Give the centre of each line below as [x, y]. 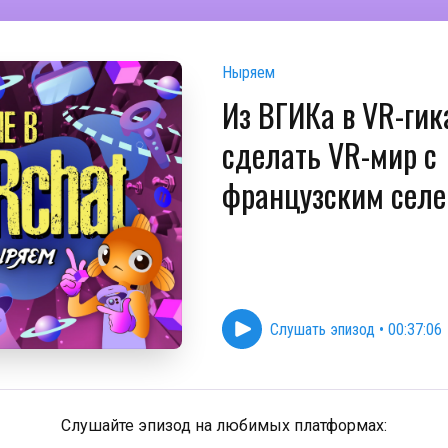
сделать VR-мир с [329, 154]
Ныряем [248, 72]
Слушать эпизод [322, 329]
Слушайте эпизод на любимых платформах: [224, 425]
